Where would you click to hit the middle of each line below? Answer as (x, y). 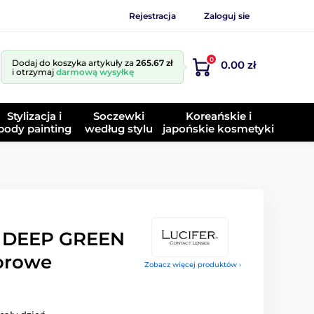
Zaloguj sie (227, 15)
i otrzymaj (34, 72)
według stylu (118, 128)
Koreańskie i (218, 116)
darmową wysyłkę (95, 72)
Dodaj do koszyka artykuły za (74, 63)
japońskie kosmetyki (219, 128)
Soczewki (118, 116)
